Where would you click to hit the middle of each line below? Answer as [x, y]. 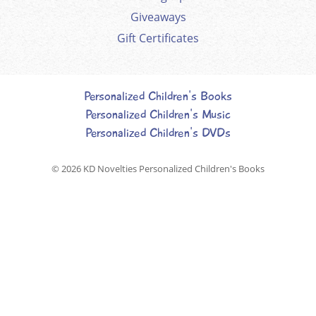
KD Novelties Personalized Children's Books [174, 169]
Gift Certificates [158, 38]
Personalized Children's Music [158, 115]
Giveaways [158, 17]
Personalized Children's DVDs [158, 133]
